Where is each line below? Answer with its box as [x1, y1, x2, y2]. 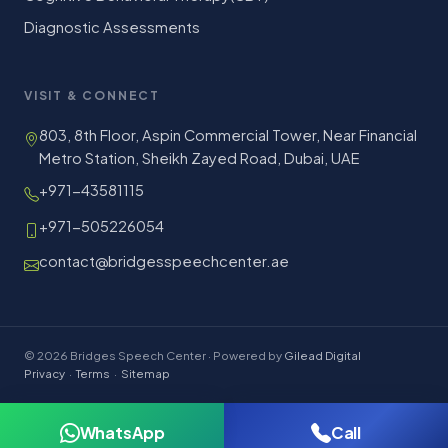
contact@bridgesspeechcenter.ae [39, 252, 289, 271]
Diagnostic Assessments [24, 18, 200, 37]
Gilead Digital [284, 348, 361, 364]
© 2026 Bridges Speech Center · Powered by [24, 348, 284, 364]
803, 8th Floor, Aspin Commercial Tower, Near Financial [39, 126, 417, 145]
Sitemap [121, 366, 170, 382]
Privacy [24, 366, 65, 382]
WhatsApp [79, 421, 165, 443]
